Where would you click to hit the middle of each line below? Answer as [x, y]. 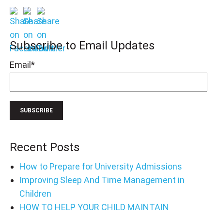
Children [35, 193]
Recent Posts [45, 147]
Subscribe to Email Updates [82, 45]
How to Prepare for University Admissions [101, 166]
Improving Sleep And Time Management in [102, 180]
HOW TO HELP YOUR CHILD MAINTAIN [94, 207]
